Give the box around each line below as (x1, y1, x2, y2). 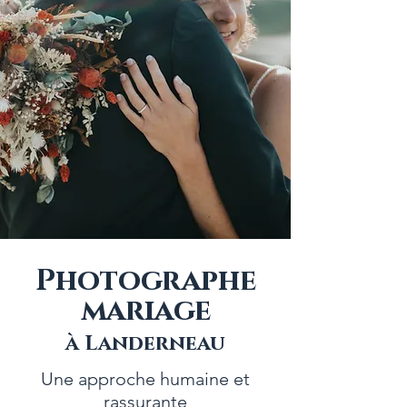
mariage (80, 291, 211, 331)
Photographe (35, 261, 256, 301)
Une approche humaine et (41, 368, 250, 390)
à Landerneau (65, 330, 225, 358)
